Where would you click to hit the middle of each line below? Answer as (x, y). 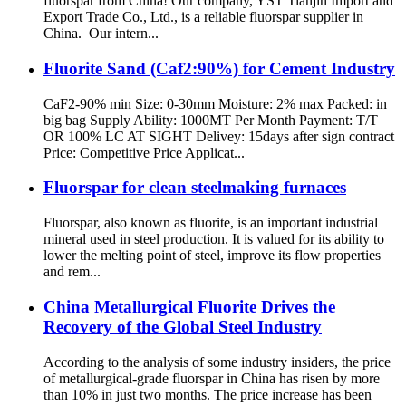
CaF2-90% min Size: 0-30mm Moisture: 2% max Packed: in (215, 103)
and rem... (72, 272)
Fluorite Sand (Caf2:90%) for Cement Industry (219, 68)
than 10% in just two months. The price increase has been (208, 394)
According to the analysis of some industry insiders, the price (217, 362)
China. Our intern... (101, 34)
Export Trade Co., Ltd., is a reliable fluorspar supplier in (203, 17)
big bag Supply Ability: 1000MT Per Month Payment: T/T (211, 120)
